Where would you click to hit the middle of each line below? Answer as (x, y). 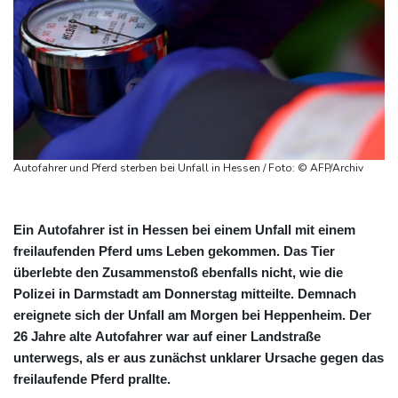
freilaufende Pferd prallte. (92, 378)
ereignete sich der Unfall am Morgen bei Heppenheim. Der (192, 314)
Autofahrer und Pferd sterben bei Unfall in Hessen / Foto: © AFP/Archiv (330, 167)
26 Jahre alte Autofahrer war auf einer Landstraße (167, 336)
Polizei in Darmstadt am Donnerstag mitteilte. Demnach (185, 293)
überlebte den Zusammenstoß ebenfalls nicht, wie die (178, 272)
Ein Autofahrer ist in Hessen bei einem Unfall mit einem (184, 229)
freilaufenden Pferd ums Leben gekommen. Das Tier (174, 251)
